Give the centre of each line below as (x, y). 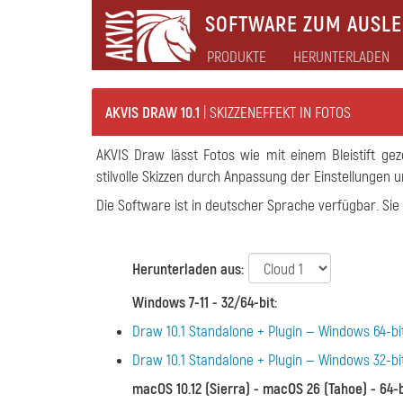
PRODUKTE (237, 57)
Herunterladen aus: (188, 269)
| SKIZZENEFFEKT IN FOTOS (275, 112)
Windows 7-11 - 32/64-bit (203, 303)
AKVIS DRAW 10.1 (152, 112)
